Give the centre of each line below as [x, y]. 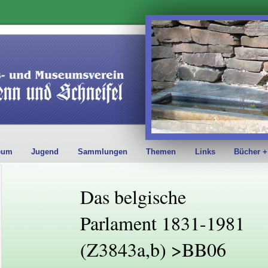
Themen [161, 152]
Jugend [45, 152]
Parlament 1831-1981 [162, 223]
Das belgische [133, 197]
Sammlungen [102, 152]
